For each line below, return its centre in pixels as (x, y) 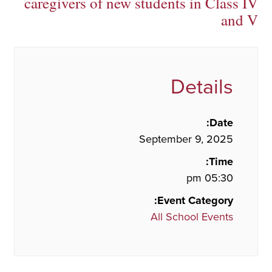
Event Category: (195, 200)
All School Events (192, 216)
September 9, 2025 (186, 139)
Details (202, 87)
